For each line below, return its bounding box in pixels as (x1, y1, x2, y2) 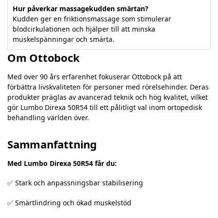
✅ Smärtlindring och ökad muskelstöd (7, 198, 131, 207)
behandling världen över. (7, 112, 89, 122)
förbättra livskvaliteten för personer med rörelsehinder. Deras (7, 82, 209, 91)
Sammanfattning (7, 136, 97, 151)
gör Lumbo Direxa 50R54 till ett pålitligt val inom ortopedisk (7, 102, 202, 112)
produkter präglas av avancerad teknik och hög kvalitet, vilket (7, 92, 208, 102)
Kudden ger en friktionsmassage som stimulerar (13, 14, 171, 23)
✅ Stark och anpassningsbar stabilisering (7, 178, 143, 188)
